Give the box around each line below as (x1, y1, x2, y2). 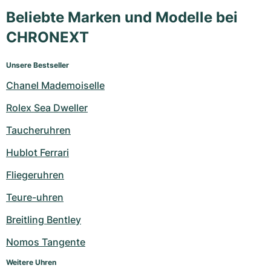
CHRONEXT (6, 28, 89, 47)
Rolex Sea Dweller (6, 102, 88, 114)
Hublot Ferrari (6, 146, 69, 159)
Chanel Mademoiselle (6, 79, 105, 92)
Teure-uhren (6, 191, 64, 204)
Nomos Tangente (6, 236, 85, 249)
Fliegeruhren (6, 169, 64, 181)
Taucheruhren (6, 124, 71, 137)
